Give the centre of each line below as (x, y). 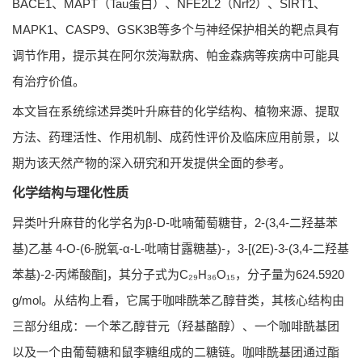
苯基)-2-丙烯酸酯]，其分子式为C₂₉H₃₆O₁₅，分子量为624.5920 (178, 275)
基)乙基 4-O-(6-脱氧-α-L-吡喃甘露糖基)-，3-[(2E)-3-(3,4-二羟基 (181, 249)
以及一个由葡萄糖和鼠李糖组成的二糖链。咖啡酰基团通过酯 (176, 352)
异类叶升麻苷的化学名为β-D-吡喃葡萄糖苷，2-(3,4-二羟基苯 (175, 223)
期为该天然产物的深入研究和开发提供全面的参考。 (152, 163)
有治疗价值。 (48, 82)
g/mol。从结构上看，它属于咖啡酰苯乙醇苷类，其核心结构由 (178, 301)
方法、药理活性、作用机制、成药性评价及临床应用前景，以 (176, 137)
